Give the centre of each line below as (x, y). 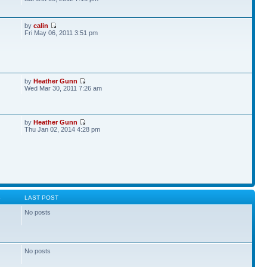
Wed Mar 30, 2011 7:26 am (63, 88)
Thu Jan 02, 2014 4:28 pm (63, 129)
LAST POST (42, 198)
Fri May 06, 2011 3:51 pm (61, 33)
